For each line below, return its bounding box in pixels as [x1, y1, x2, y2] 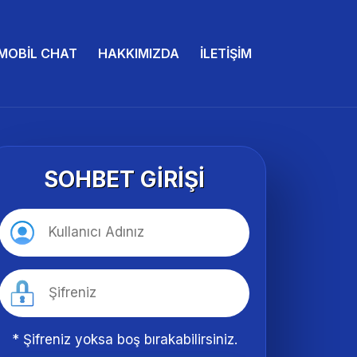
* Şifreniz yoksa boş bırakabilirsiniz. [11, 331, 237, 348]
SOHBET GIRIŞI [44, 166, 205, 194]
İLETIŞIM [200, 45, 252, 62]
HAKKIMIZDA [98, 45, 179, 62]
